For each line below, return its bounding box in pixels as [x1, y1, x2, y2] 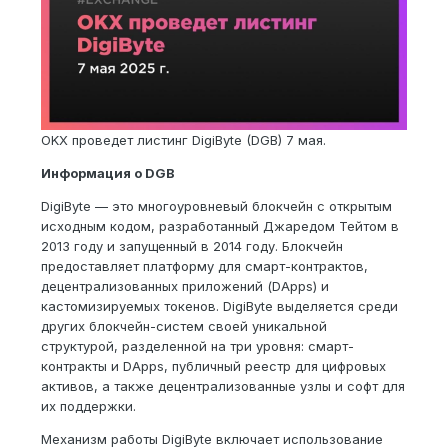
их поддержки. [41, 397, 136, 414]
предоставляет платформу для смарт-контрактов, [41, 257, 368, 274]
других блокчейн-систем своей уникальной [41, 317, 327, 334]
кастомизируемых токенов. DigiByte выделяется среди [41, 297, 398, 314]
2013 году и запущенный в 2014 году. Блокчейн [41, 237, 343, 254]
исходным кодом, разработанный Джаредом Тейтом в [41, 217, 399, 234]
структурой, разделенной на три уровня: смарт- [41, 337, 354, 354]
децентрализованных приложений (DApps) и [41, 277, 329, 294]
